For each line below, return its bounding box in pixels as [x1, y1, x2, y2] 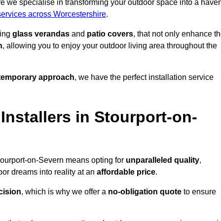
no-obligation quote [108, 187, 182, 196]
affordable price [97, 168, 155, 177]
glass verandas [12, 30, 70, 38]
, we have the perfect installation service [74, 73, 214, 82]
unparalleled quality [126, 156, 199, 165]
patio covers [87, 30, 133, 38]
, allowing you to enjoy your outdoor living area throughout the [2, 41, 217, 50]
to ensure [182, 187, 216, 196]
